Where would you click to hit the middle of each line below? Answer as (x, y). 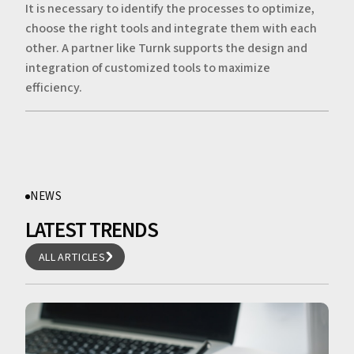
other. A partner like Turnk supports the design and (166, 49)
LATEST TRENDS (92, 230)
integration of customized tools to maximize (148, 68)
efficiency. (54, 88)
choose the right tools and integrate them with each (171, 29)
